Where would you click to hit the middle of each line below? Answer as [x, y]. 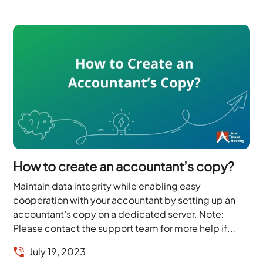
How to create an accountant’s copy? [124, 166]
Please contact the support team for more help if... [125, 228]
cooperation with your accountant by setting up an [124, 200]
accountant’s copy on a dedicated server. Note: [119, 214]
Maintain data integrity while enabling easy [107, 186]
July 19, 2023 [58, 251]
